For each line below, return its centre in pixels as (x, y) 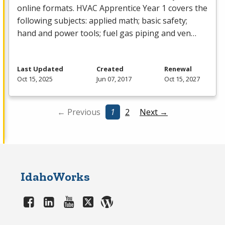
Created (110, 69)
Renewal (178, 69)
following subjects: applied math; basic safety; (102, 21)
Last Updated (40, 69)
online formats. (47, 8)
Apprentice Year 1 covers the (152, 8)
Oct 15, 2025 (35, 79)
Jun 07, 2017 (114, 79)
